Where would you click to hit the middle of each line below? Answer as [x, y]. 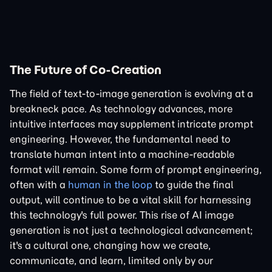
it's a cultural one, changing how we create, [110, 245]
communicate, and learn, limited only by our [111, 260]
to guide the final [193, 184]
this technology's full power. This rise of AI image [122, 215]
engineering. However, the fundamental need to [120, 139]
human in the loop [110, 184]
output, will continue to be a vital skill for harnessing [131, 199]
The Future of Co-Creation [86, 69]
